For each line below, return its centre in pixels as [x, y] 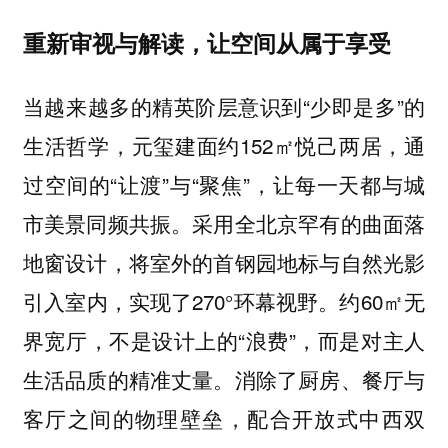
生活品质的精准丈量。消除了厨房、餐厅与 [224, 379]
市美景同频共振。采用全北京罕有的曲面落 [224, 223]
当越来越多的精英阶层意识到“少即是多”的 [224, 106]
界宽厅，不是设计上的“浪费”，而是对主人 [224, 340]
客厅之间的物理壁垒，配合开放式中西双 [224, 418]
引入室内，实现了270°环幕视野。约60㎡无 [224, 301]
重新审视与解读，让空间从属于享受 [206, 42]
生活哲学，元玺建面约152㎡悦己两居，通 [224, 145]
